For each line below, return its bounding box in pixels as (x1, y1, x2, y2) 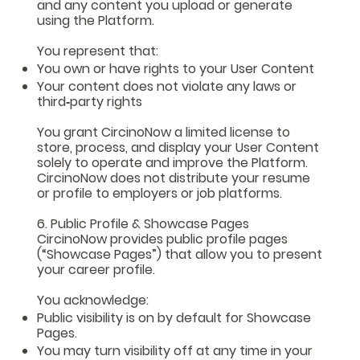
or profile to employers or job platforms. (37, 183, 283, 202)
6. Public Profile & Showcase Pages (37, 214, 250, 233)
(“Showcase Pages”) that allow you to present (37, 244, 323, 264)
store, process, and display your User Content (37, 137, 320, 157)
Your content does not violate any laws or (37, 76, 297, 96)
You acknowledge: (37, 290, 149, 309)
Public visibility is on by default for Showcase (37, 308, 312, 327)
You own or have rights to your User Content (37, 59, 315, 78)
